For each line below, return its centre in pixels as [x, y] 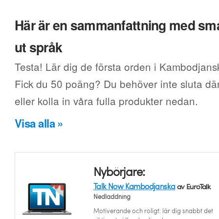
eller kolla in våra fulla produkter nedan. [106, 101]
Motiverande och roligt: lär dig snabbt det [153, 211]
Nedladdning [112, 197]
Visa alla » [39, 123]
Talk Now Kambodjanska [134, 186]
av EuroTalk [193, 186]
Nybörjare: [119, 171]
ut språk [39, 47]
